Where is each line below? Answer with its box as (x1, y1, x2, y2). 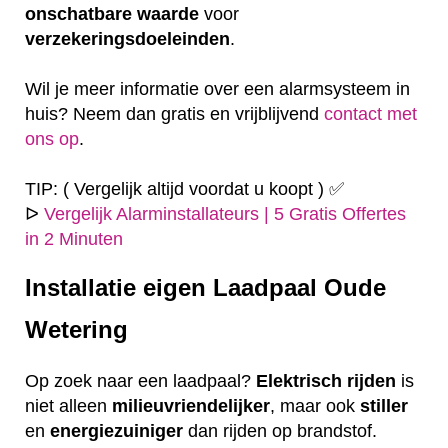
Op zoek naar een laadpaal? (25, 370, 256, 391)
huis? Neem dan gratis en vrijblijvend (25, 103, 324, 124)
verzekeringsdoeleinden (25, 28, 230, 49)
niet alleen (25, 395, 112, 416)
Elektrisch (256, 370, 342, 391)
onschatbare (25, 3, 132, 24)
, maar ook (270, 395, 360, 416)
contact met (324, 103, 417, 124)
